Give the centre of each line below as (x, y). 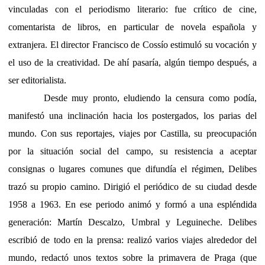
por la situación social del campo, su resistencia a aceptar (132, 151)
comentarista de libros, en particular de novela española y (132, 27)
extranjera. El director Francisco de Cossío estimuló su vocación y (132, 44)
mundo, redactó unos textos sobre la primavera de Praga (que (132, 257)
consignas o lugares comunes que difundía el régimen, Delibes (132, 169)
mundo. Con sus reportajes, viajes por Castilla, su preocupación (132, 133)
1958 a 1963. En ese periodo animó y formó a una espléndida (132, 204)
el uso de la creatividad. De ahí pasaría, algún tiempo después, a (132, 62)
